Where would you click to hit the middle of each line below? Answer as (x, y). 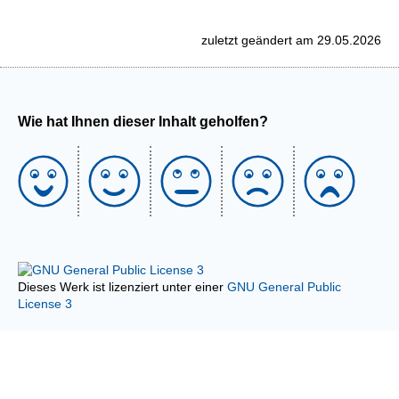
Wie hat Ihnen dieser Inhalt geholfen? (143, 122)
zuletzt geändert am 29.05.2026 (291, 40)
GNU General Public (284, 287)
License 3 (45, 304)
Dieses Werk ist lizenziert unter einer (122, 287)
